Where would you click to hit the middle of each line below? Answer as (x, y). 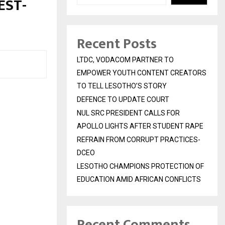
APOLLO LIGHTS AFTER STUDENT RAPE (140, 126)
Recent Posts (117, 44)
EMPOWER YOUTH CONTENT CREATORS (142, 73)
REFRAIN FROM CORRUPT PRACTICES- (139, 140)
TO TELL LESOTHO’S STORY (122, 86)
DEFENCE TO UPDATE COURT (123, 100)
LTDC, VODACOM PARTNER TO (125, 60)
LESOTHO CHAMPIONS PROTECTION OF (140, 166)
